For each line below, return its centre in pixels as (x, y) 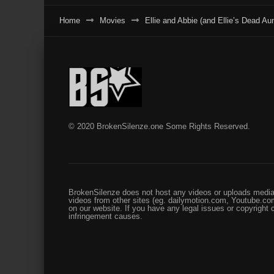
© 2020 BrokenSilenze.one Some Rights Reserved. (159, 127)
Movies (113, 21)
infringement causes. (106, 217)
